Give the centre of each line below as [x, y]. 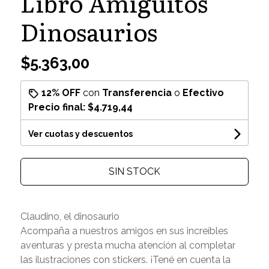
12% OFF [61, 92]
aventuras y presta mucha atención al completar [128, 245]
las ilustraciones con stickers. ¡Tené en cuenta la [125, 259]
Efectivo [203, 92]
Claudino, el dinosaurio [70, 216]
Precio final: [58, 107]
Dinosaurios [89, 31]
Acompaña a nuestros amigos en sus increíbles [124, 231]
